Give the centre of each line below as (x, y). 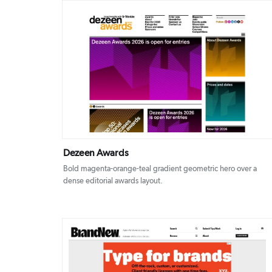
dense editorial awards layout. (113, 182)
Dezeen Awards (96, 153)
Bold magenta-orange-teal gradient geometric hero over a (160, 169)
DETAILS (149, 71)
